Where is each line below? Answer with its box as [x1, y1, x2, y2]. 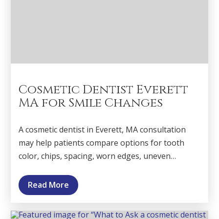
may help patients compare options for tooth [19, 137, 185, 148]
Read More [28, 179, 69, 191]
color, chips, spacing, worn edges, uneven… [19, 150, 176, 161]
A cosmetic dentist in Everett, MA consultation [19, 124, 186, 135]
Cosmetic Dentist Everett [19, 81, 189, 98]
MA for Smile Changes [19, 94, 163, 111]
